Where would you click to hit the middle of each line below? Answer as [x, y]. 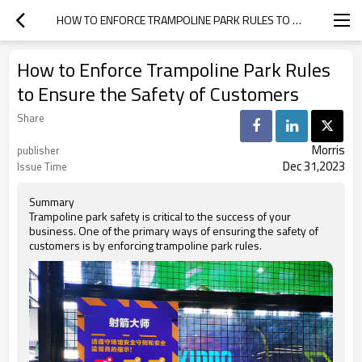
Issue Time [42, 166]
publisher [38, 150]
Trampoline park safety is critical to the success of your [160, 216]
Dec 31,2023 [314, 166]
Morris [328, 150]
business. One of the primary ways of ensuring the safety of [174, 231]
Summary [52, 202]
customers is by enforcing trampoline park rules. [145, 245]
